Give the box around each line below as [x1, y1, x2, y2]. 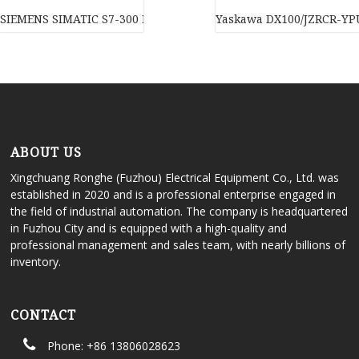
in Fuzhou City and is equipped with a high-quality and [10, 220, 288, 236]
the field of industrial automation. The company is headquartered [10, 204, 349, 220]
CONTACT [10, 306, 77, 325]
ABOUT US [10, 143, 83, 162]
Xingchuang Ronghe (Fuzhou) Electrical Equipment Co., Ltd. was [10, 170, 340, 186]
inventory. [10, 254, 62, 270]
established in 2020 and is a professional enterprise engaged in [10, 187, 337, 203]
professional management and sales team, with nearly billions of [10, 237, 346, 253]
